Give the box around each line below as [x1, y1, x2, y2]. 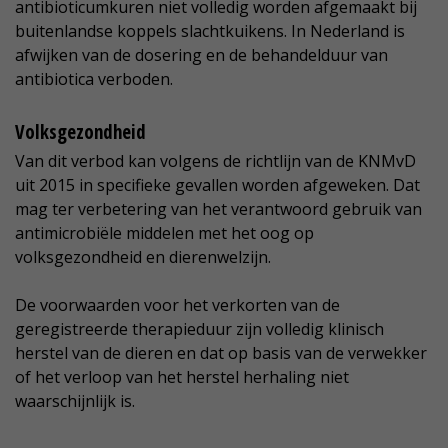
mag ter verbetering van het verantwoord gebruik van [15, 198, 422, 221]
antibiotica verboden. [15, 68, 173, 91]
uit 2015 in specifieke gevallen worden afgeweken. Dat [15, 174, 420, 197]
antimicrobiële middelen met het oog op [15, 222, 314, 245]
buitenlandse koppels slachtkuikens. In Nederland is [15, 20, 405, 43]
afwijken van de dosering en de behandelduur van [15, 44, 388, 67]
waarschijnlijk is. [15, 390, 135, 413]
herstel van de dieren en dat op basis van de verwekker [15, 342, 427, 365]
